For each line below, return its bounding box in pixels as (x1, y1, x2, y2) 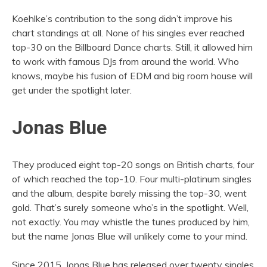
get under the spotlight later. (12, 84, 132, 97)
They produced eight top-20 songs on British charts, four (12, 159, 254, 171)
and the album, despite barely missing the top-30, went (12, 187, 247, 200)
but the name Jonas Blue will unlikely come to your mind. (12, 230, 247, 243)
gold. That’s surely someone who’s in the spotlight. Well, (12, 201, 249, 214)
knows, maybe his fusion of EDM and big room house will (12, 70, 253, 82)
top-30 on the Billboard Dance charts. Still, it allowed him (12, 41, 253, 54)
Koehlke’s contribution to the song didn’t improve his (12, 13, 232, 25)
